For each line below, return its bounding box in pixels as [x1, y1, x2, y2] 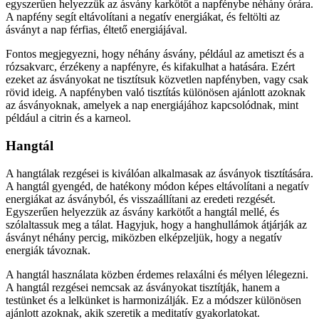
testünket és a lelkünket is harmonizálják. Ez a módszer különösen [6, 293, 301, 306]
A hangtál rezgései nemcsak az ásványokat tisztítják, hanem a [6, 281, 280, 293]
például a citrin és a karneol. [6, 112, 131, 125]
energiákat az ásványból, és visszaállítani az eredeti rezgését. [6, 192, 276, 205]
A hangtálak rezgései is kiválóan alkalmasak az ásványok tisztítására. [6, 167, 313, 179]
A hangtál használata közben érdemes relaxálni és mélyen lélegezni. [6, 268, 308, 281]
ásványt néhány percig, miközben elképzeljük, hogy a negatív [6, 231, 282, 244]
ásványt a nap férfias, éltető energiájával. [6, 23, 187, 36]
